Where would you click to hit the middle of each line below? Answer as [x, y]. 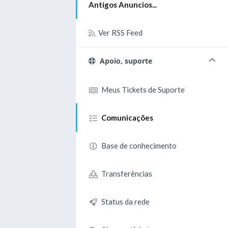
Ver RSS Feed [119, 33]
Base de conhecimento [138, 146]
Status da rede [124, 202]
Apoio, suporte [124, 61]
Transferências [125, 174]
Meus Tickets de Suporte [142, 90]
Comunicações [126, 118]
